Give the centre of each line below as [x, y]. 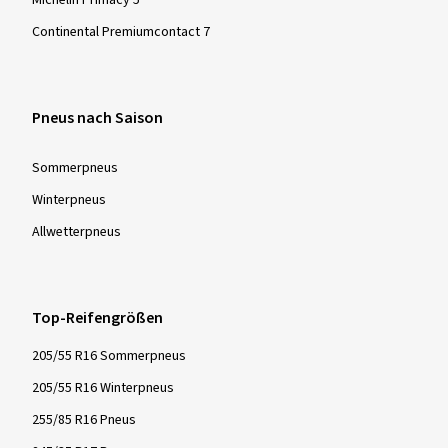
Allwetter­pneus [76, 231]
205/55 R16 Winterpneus [103, 387]
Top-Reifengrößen [97, 317]
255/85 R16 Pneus [84, 419]
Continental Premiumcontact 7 [121, 31]
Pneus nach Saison [97, 117]
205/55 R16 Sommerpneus [109, 355]
